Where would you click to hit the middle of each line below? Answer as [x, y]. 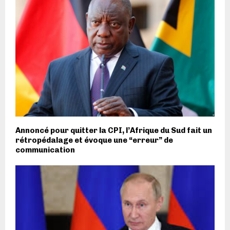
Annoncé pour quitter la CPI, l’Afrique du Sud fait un [114, 130]
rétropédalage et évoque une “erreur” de [94, 140]
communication [45, 150]
